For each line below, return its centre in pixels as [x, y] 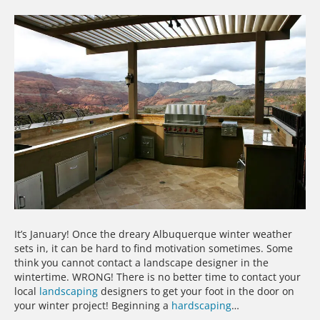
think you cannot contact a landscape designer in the [141, 262]
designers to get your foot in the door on [196, 291]
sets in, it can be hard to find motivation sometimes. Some [154, 248]
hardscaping [201, 305]
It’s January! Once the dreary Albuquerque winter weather [153, 234]
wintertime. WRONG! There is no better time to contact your [157, 276]
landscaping [69, 291]
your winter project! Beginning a [93, 305]
